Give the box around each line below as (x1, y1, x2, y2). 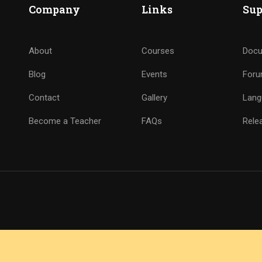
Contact (28, 92, 60, 103)
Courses (141, 46, 174, 56)
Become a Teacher (28, 116, 101, 126)
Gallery (141, 92, 167, 103)
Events (141, 69, 167, 80)
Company (28, 2, 80, 16)
